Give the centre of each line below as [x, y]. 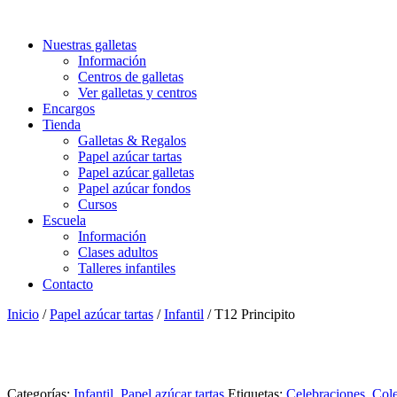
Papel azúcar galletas [136, 172]
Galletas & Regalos [132, 140]
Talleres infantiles [127, 268]
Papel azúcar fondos [134, 188]
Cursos [97, 204]
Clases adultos [118, 252]
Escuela [64, 220]
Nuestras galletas [90, 45]
